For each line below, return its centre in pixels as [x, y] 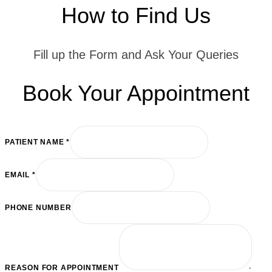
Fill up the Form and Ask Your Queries [136, 54]
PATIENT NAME [36, 142]
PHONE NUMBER [38, 207]
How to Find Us [136, 15]
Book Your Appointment [136, 93]
